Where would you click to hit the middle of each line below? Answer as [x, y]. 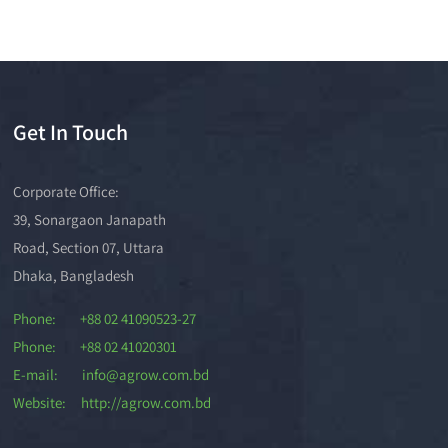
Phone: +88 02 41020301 [95, 346]
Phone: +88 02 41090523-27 [105, 318]
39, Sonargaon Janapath [90, 219]
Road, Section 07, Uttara [89, 247]
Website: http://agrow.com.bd [112, 402]
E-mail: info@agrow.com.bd [111, 374]
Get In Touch [71, 132]
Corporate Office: [66, 191]
